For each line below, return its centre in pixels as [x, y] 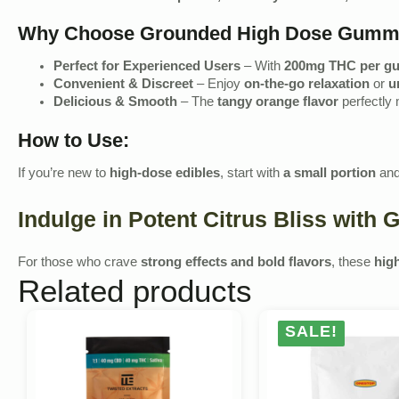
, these [353, 263]
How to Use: [73, 140]
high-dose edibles [165, 174]
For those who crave [79, 263]
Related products [135, 290]
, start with [252, 174]
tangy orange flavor [278, 104]
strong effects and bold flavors [236, 263]
